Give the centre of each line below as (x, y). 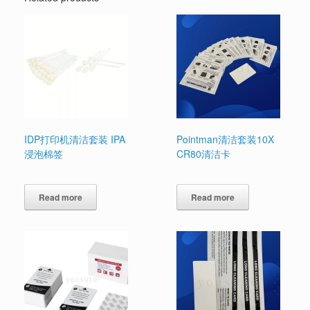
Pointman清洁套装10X (226, 139)
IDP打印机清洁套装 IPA (75, 139)
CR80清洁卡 (204, 154)
